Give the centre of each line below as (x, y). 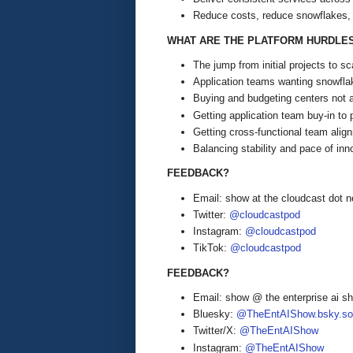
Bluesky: (215, 314)
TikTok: (212, 248)
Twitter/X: (216, 331)
